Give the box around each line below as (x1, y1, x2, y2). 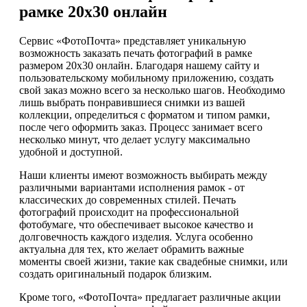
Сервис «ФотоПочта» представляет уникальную (19, 35, 246, 47)
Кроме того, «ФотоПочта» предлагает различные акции (19, 291, 281, 304)
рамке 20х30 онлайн (19, 3, 167, 21)
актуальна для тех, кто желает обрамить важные (19, 243, 244, 256)
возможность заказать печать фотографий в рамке (19, 47, 252, 60)
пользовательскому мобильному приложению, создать (19, 72, 273, 84)
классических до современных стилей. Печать (19, 194, 236, 206)
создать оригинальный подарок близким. (19, 268, 212, 280)
